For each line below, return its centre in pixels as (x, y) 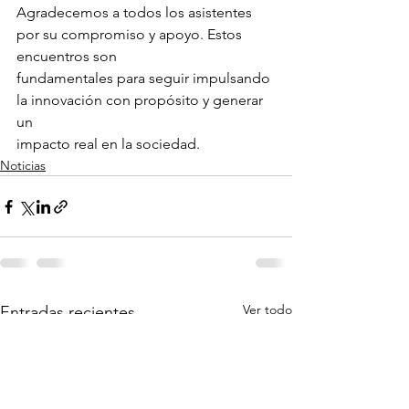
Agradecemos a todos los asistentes (136, 12)
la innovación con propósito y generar (142, 100)
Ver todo (267, 309)
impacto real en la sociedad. (108, 144)
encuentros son (67, 56)
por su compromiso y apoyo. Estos (131, 34)
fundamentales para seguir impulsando (145, 78)
